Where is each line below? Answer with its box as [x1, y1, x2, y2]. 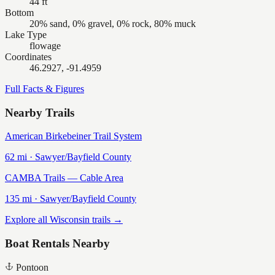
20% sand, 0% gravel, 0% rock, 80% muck [29, 18, 196, 29]
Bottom [5, 7, 34, 18]
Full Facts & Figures [5, 83, 84, 94]
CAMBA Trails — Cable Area [5, 172, 123, 184]
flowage [29, 41, 61, 51]
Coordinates [5, 52, 52, 62]
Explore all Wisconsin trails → [5, 214, 123, 225]
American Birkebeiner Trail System [5, 131, 142, 142]
